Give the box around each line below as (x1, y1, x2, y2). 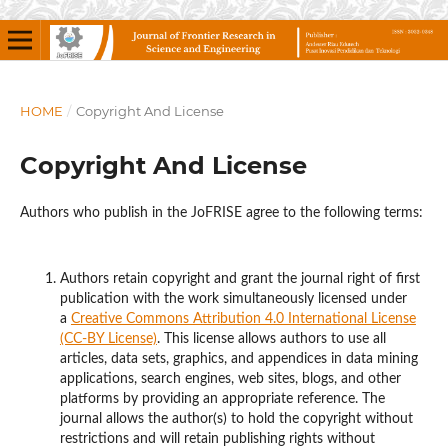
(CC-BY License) (59, 332, 157, 346)
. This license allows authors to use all (156, 332, 386, 346)
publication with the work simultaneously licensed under (59, 292, 407, 306)
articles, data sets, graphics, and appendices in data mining (59, 352, 418, 366)
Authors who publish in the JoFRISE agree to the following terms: (19, 205, 423, 220)
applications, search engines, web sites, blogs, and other (59, 372, 401, 386)
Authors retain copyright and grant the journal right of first (59, 272, 420, 286)
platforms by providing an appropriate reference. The (59, 392, 385, 406)
